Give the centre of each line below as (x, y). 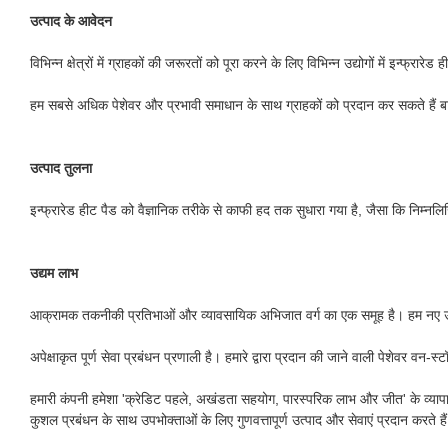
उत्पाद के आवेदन (71, 20)
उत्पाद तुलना (61, 167)
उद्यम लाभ (54, 272)
